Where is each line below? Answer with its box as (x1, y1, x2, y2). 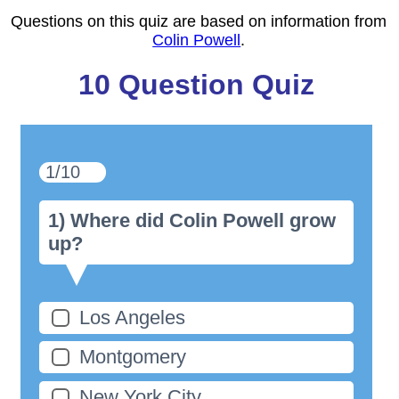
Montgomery (79, 346, 187, 369)
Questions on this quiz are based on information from (11, 12, 387, 31)
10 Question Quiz (77, 69, 314, 102)
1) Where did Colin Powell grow (47, 208, 336, 232)
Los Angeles (79, 305, 186, 329)
